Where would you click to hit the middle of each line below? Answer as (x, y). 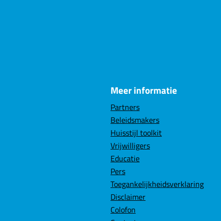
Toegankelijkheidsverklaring (157, 184)
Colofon (123, 210)
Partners (125, 107)
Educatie (125, 159)
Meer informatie (144, 90)
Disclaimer (128, 197)
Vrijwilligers (130, 146)
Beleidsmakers (135, 120)
